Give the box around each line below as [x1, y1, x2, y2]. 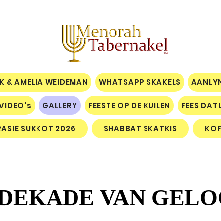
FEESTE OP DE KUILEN [88, 100, 171, 110]
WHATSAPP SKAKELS [99, 77, 181, 87]
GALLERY [42, 100, 77, 110]
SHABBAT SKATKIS [103, 123, 177, 134]
